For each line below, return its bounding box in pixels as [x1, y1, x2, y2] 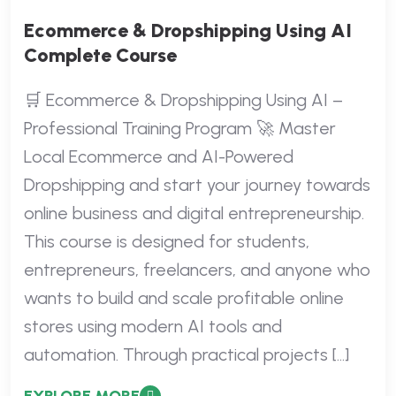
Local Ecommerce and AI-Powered [24, 146, 293, 167]
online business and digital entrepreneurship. [24, 202, 364, 224]
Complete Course [24, 43, 177, 67]
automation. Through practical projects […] [24, 344, 349, 365]
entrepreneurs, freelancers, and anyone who [24, 259, 370, 280]
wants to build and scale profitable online [24, 287, 344, 308]
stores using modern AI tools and [24, 316, 282, 337]
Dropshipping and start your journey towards [24, 174, 370, 195]
